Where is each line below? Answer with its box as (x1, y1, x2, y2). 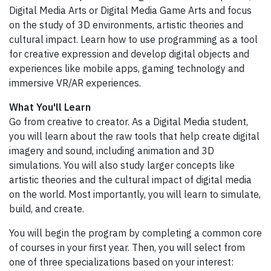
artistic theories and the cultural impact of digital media (9, 173, 252, 186)
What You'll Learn (9, 100, 93, 113)
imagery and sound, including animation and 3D (9, 144, 214, 157)
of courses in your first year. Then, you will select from (9, 241, 245, 253)
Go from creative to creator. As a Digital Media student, (9, 115, 248, 128)
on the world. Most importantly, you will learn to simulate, (9, 188, 261, 200)
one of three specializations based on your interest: (9, 255, 233, 268)
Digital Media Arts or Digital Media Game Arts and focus (9, 4, 252, 16)
